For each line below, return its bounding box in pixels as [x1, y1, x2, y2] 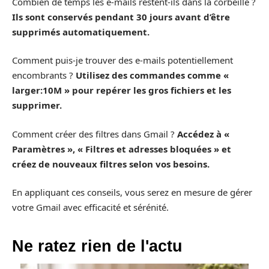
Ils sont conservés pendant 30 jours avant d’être [12, 10, 230, 23]
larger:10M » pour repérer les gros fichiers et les [12, 84, 231, 97]
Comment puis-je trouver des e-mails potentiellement [12, 54, 233, 67]
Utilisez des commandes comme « [76, 69, 229, 82]
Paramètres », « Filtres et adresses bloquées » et [12, 142, 231, 155]
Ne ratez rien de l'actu [12, 237, 183, 256]
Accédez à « [177, 127, 229, 140]
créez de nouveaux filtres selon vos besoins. [12, 157, 210, 170]
